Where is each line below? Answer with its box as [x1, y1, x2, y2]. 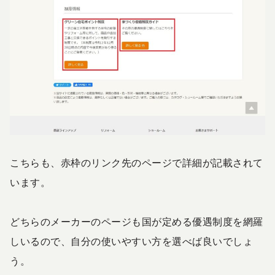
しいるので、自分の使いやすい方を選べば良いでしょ [10, 236, 253, 247]
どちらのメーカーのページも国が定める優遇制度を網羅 [10, 216, 263, 227]
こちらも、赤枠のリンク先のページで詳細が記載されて [10, 157, 263, 168]
